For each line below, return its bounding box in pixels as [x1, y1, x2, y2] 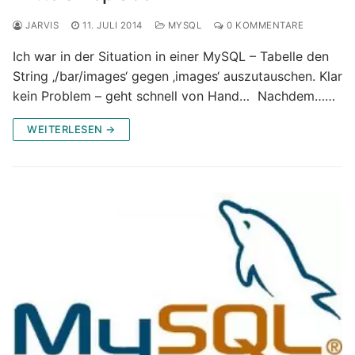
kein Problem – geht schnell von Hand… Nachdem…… [13, 87, 335, 104]
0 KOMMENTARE [223, 19, 303, 31]
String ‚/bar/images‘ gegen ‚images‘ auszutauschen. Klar [13, 67, 342, 84]
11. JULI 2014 [82, 19, 143, 31]
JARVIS [22, 19, 59, 31]
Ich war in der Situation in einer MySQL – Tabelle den [13, 48, 329, 64]
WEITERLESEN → [27, 122, 116, 136]
